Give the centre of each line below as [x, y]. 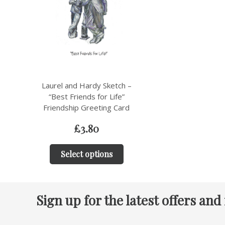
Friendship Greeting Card [86, 107]
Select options [86, 154]
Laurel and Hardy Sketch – [86, 85]
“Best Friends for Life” [86, 96]
